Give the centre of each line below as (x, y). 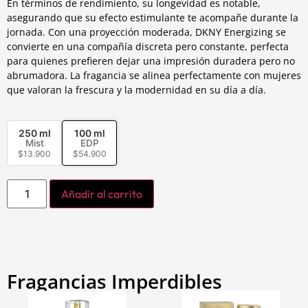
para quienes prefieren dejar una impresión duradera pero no (151, 60)
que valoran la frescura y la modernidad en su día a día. (136, 89)
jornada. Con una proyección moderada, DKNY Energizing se (146, 32)
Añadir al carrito (102, 194)
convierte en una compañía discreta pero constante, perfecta (148, 46)
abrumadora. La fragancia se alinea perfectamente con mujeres (154, 75)
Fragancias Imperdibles (114, 281)
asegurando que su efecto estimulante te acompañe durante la (153, 17)
